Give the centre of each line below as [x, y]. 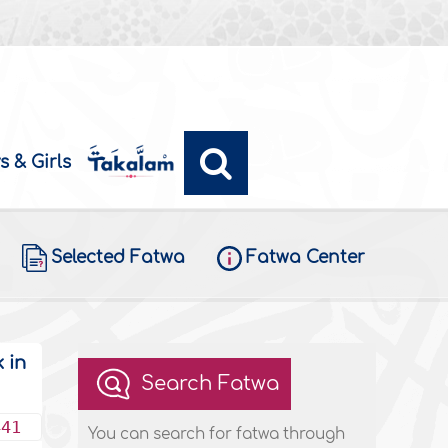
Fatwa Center [305, 258]
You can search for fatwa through [217, 435]
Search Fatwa [210, 384]
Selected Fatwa [117, 258]
